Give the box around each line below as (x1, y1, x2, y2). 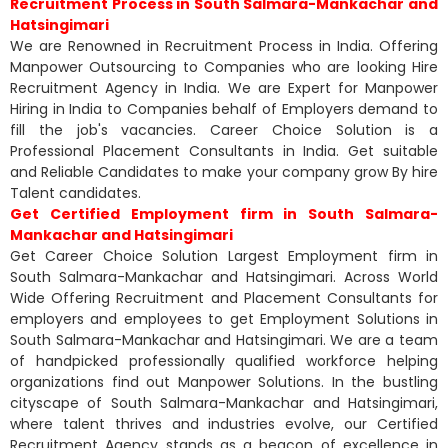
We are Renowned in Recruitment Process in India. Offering (10, 35, 438, 56)
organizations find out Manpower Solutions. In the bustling (10, 371, 438, 392)
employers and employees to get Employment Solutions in (10, 308, 438, 329)
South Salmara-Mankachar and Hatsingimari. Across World (10, 266, 438, 287)
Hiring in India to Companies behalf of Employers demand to (10, 98, 438, 119)
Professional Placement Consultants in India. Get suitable (10, 140, 438, 161)
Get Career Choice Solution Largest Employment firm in (10, 245, 438, 266)
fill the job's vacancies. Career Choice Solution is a (10, 119, 438, 140)
